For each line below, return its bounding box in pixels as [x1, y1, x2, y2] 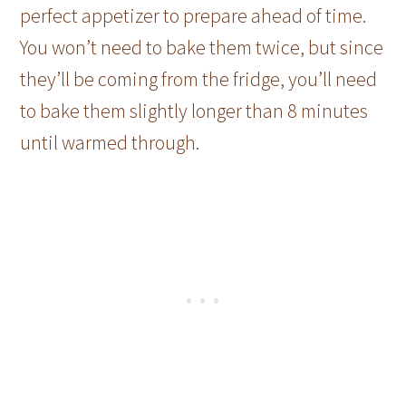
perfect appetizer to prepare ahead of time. [20, 2, 367, 28]
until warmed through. [20, 129, 200, 155]
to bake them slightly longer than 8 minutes [20, 97, 369, 123]
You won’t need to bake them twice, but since [20, 34, 384, 60]
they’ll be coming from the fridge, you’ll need [20, 65, 378, 92]
